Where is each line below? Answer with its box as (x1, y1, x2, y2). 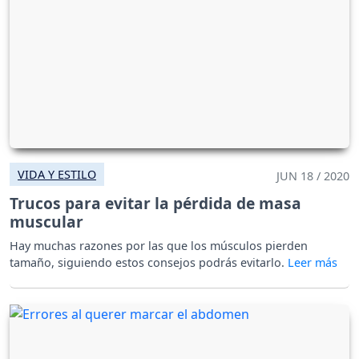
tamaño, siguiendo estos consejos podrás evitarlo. (10, 254, 288, 270)
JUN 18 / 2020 (276, 167, 349, 184)
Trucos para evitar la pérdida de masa (10, 192, 301, 214)
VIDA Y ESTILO (18, 166, 96, 182)
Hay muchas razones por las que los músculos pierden (10, 237, 308, 253)
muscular (10, 210, 83, 232)
